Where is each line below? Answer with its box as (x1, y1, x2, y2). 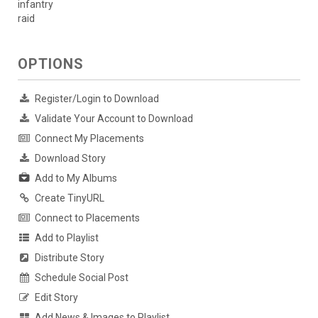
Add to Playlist (35, 232, 99, 244)
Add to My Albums (35, 172, 117, 185)
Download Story (35, 153, 106, 165)
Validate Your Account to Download (35, 113, 193, 125)
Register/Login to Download (35, 93, 159, 105)
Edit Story (35, 292, 78, 304)
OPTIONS (18, 55, 84, 73)
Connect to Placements (35, 212, 140, 224)
